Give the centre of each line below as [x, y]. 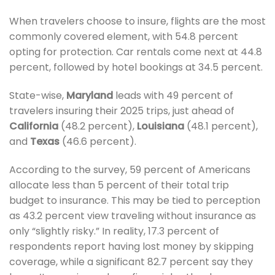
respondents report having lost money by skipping [131, 246]
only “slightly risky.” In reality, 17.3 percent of [114, 231]
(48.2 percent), [98, 126]
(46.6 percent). [98, 142]
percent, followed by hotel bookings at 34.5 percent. [136, 68]
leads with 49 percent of [173, 96]
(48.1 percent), [221, 126]
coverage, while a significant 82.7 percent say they [131, 261]
